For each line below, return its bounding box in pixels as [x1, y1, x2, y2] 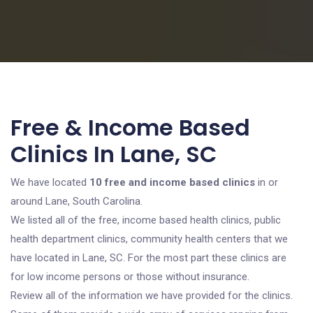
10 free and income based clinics [89, 176, 255, 189]
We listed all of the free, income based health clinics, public [10, 214, 281, 226]
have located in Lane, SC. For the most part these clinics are [10, 252, 286, 264]
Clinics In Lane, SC [10, 138, 217, 170]
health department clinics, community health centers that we [10, 233, 288, 245]
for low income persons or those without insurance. [10, 270, 249, 283]
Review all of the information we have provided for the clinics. [10, 289, 293, 302]
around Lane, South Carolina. [10, 195, 143, 208]
